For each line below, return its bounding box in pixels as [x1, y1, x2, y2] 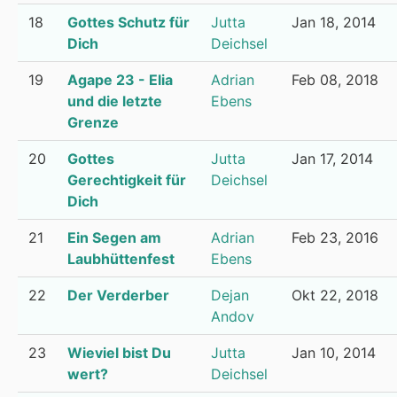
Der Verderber [67, 286, 169, 304]
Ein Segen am [67, 229, 161, 246]
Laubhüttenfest [67, 250, 175, 268]
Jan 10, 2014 [292, 344, 376, 362]
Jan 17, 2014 [292, 150, 373, 167]
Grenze [67, 113, 119, 131]
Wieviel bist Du [67, 344, 171, 362]
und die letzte [67, 92, 162, 110]
